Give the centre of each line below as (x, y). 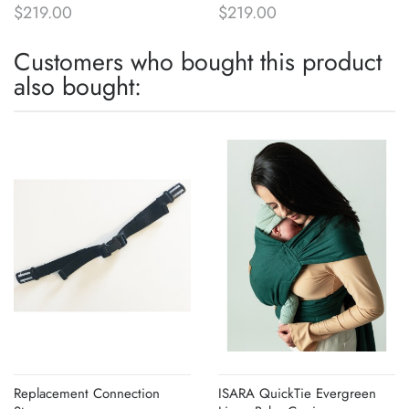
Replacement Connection (87, 394)
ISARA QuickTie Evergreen (297, 394)
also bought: (78, 86)
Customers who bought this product (198, 61)
